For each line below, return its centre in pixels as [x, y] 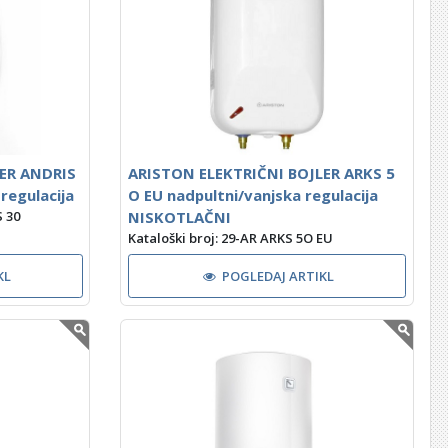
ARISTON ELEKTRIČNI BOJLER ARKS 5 [261, 172]
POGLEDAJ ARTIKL [278, 275]
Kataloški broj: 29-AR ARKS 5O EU [230, 237]
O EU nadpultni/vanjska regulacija [252, 194]
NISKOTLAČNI [179, 216]
